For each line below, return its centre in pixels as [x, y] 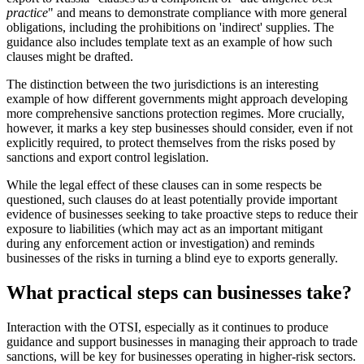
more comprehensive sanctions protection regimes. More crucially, [175, 113]
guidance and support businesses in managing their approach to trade [182, 341]
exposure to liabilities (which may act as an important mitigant [165, 228]
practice [27, 12]
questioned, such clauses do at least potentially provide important [172, 199]
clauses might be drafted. [70, 56]
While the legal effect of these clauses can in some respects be [164, 184]
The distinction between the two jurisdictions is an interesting [162, 84]
